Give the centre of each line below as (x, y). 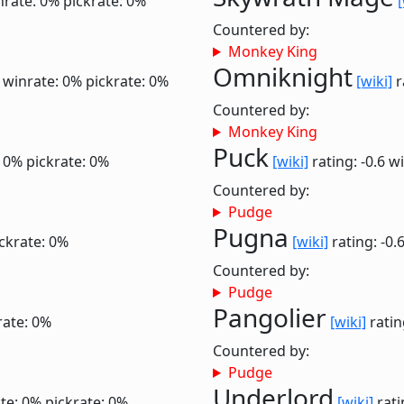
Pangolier (270, 317)
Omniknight (283, 77)
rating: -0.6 (349, 161)
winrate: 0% (42, 81)
